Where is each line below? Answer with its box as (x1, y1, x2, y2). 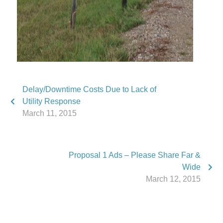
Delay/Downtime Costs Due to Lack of (22, 85, 156, 94)
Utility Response (22, 97, 81, 106)
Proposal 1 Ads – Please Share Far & (69, 151, 201, 159)
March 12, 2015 (146, 175, 201, 183)
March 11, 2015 (22, 109, 77, 117)
